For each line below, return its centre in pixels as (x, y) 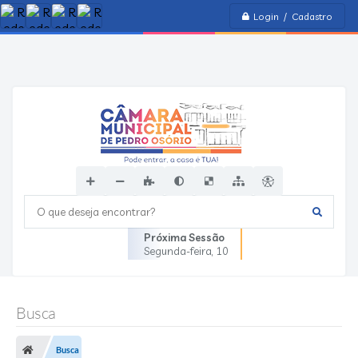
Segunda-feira (178, 251)
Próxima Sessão (184, 237)
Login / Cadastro (293, 16)
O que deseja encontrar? (87, 212)
